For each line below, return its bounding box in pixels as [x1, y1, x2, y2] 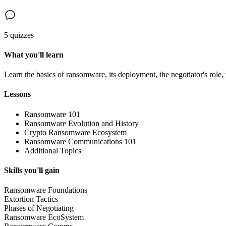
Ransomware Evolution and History [24, 119, 139, 128]
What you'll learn [4, 50, 64, 59]
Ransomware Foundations [4, 186, 87, 195]
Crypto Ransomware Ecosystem [24, 128, 127, 137]
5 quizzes [4, 30, 34, 39]
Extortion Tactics [4, 195, 58, 204]
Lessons [4, 90, 31, 99]
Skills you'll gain [4, 165, 60, 175]
